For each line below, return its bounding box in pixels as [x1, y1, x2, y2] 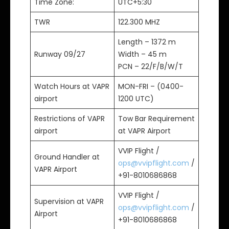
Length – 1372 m [118, 37, 176, 48]
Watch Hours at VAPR [34, 81, 109, 92]
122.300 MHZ [118, 17, 160, 28]
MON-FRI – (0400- [118, 81, 184, 92]
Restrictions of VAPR [34, 113, 105, 124]
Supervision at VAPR [34, 196, 104, 207]
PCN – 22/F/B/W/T [118, 61, 183, 72]
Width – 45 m [118, 49, 167, 60]
